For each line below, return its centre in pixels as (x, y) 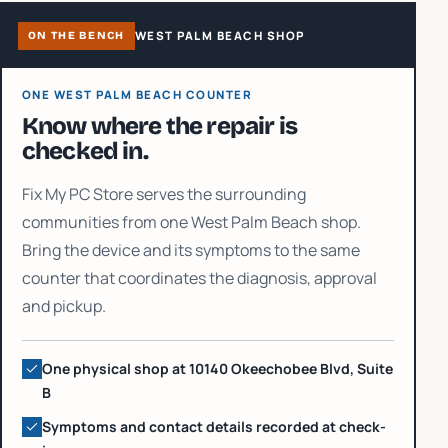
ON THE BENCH (76, 35)
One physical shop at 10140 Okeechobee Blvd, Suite (217, 368)
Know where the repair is (159, 126)
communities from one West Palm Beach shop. (191, 222)
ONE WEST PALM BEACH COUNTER (137, 94)
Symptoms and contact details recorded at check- (214, 426)
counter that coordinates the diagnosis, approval (199, 278)
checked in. (85, 151)
